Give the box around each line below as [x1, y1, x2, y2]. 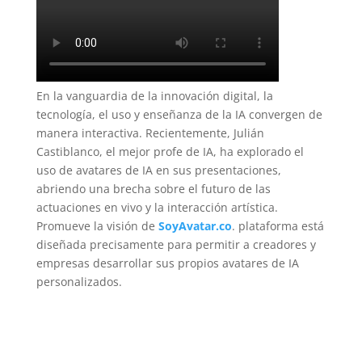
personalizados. [36, 274, 122, 290]
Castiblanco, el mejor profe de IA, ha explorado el [36, 144, 304, 160]
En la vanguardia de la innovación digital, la [36, 88, 273, 104]
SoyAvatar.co [158, 218, 232, 234]
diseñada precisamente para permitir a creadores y [36, 237, 316, 253]
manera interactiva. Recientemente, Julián [36, 125, 264, 141]
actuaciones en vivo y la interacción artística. [36, 200, 278, 216]
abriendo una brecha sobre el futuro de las [36, 181, 271, 197]
